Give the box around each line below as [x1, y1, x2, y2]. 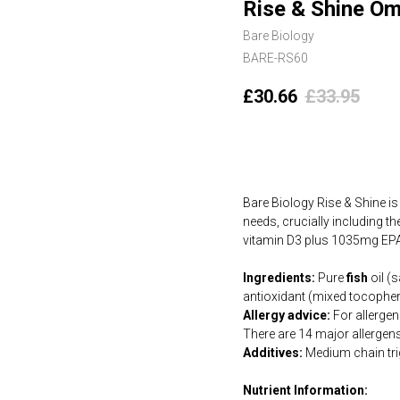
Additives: [243, 346, 303, 361]
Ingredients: [243, 271, 318, 286]
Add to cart [271, 139, 337, 154]
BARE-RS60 [243, 51, 308, 65]
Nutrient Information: [243, 383, 368, 398]
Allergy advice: [243, 308, 330, 323]
